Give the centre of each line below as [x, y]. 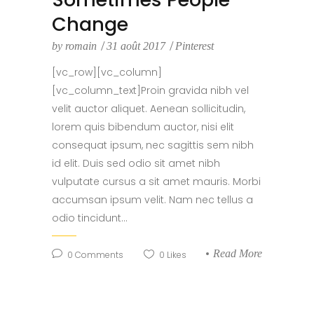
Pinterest [194, 46]
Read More [238, 254]
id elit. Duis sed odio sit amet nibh [136, 164]
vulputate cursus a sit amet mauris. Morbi [156, 182]
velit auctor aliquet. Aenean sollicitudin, [149, 109]
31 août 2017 [137, 46]
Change [90, 25]
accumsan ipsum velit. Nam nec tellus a [152, 200]
